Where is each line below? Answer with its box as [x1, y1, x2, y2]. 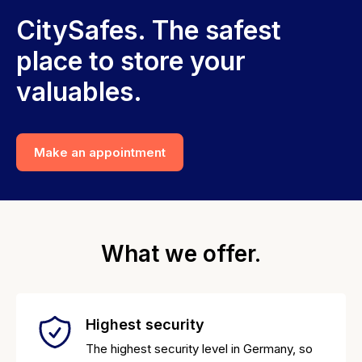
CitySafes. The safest [16, 14, 281, 46]
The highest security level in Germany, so [86, 340, 313, 356]
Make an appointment [34, 144, 166, 160]
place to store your [16, 44, 246, 77]
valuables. [16, 75, 142, 107]
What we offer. [101, 239, 261, 267]
